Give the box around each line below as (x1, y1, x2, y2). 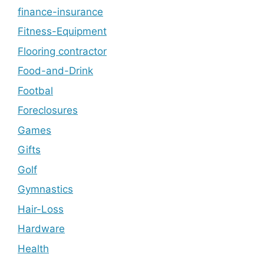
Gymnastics (18, 183, 73, 196)
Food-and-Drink (18, 65, 93, 77)
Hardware (18, 223, 65, 235)
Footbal (18, 84, 53, 97)
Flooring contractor (18, 45, 107, 57)
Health (18, 242, 49, 255)
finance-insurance (18, 5, 103, 18)
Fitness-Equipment (18, 25, 107, 38)
